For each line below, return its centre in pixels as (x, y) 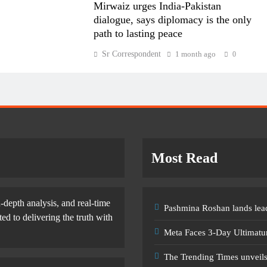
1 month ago (195, 54)
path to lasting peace (138, 33)
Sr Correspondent (131, 54)
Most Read (184, 158)
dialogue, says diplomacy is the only (172, 20)
